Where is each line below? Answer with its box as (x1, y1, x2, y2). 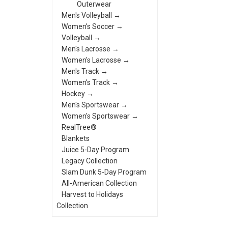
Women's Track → (62, 78, 119, 87)
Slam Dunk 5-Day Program (62, 168, 147, 177)
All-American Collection (62, 179, 137, 188)
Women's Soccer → (62, 22, 123, 31)
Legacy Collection (62, 157, 118, 165)
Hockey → (62, 90, 94, 98)
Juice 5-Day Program (62, 146, 129, 154)
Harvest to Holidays (62, 190, 123, 199)
